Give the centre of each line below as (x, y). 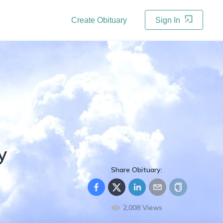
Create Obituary (99, 20)
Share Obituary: (137, 170)
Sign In (169, 20)
